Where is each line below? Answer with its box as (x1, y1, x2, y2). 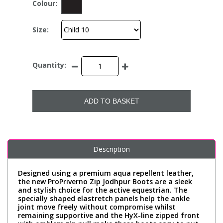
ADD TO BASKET (84, 97, 139, 105)
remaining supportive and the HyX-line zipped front (18, 210, 200, 220)
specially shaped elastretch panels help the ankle (18, 193, 190, 203)
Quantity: (32, 60, 66, 70)
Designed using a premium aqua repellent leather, (18, 168, 194, 178)
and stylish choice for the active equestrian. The (18, 185, 187, 195)
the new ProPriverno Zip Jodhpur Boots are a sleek (18, 176, 192, 186)
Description (93, 144, 130, 154)
